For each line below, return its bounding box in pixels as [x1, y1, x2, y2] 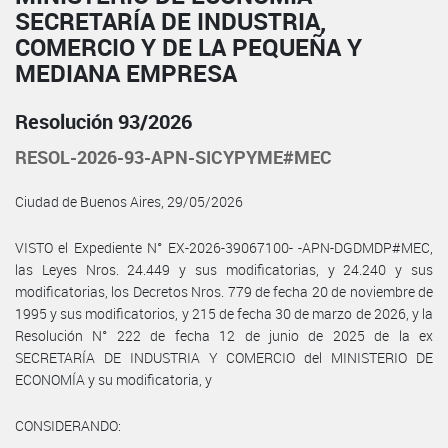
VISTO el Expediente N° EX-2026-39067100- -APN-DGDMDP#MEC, [15, 237, 433, 257]
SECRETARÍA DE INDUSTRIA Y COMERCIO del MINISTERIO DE [15, 347, 433, 367]
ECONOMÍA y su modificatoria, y [15, 369, 212, 389]
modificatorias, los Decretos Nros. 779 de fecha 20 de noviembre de [15, 281, 433, 301]
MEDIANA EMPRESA [15, 56, 237, 89]
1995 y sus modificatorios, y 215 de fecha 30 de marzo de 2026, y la [15, 303, 433, 323]
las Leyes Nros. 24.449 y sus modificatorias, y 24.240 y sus [15, 259, 433, 279]
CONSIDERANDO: [15, 415, 121, 435]
